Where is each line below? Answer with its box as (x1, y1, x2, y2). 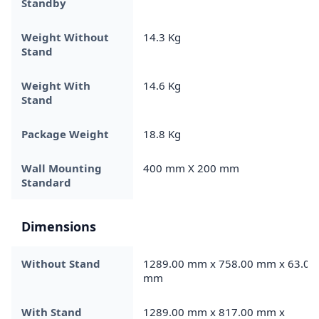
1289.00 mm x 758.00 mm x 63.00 (143, 256, 316, 271)
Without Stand (21, 256, 100, 271)
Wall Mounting (21, 160, 102, 175)
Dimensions (21, 217, 96, 235)
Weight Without (21, 29, 109, 44)
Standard (21, 174, 71, 189)
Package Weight (21, 126, 109, 141)
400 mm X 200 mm (143, 160, 239, 175)
